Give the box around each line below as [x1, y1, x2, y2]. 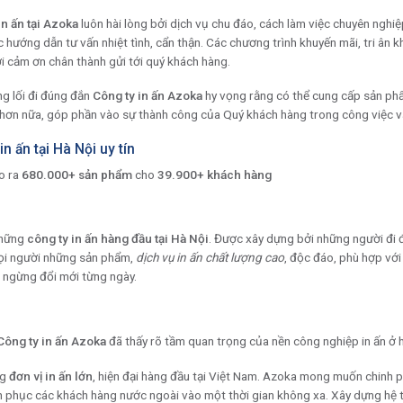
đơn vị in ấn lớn [9, 368, 93, 383]
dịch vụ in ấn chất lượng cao [136, 250, 284, 265]
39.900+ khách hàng [157, 166, 272, 182]
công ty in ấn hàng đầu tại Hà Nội [27, 231, 209, 246]
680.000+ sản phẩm [22, 166, 132, 182]
